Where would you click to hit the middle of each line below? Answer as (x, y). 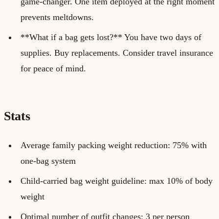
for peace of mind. (53, 68)
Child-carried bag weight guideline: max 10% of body (116, 181)
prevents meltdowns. (57, 17)
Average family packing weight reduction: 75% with (113, 145)
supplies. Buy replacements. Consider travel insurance (117, 53)
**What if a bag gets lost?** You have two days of (111, 37)
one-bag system (48, 161)
